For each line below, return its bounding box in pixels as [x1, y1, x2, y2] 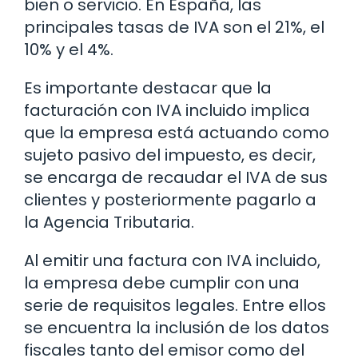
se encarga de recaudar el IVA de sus [24, 165, 328, 189]
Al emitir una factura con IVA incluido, [24, 249, 320, 272]
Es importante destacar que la [24, 76, 272, 99]
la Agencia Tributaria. [24, 210, 194, 233]
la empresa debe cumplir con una [24, 271, 300, 294]
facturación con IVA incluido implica [24, 98, 310, 121]
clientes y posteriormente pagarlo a [24, 188, 316, 211]
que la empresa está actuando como [24, 121, 329, 144]
